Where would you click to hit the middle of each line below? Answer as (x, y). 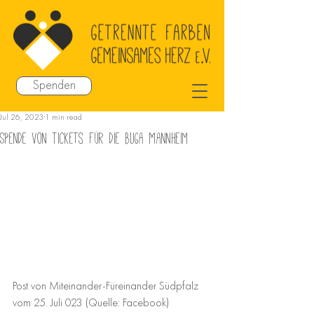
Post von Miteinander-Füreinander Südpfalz (107, 286)
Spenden (54, 86)
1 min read (63, 118)
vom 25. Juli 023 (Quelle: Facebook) (91, 303)
